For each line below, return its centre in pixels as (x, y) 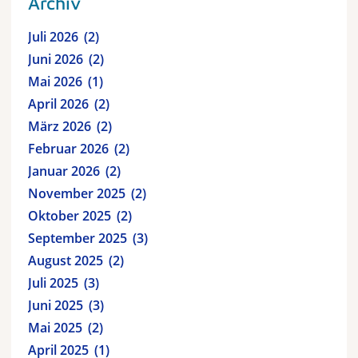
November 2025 (77, 193)
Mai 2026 (55, 81)
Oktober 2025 (70, 215)
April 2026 (58, 103)
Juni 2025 (56, 305)
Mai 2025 (55, 327)
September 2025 (78, 238)
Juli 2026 (53, 36)
